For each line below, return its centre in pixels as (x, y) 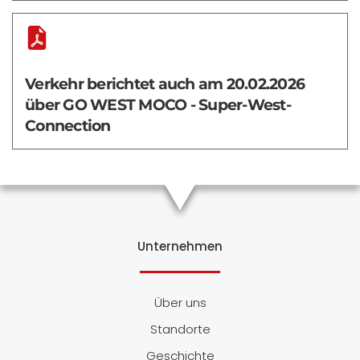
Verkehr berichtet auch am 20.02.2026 (165, 84)
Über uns (180, 302)
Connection (68, 125)
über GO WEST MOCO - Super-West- (158, 104)
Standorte (180, 329)
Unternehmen (180, 246)
